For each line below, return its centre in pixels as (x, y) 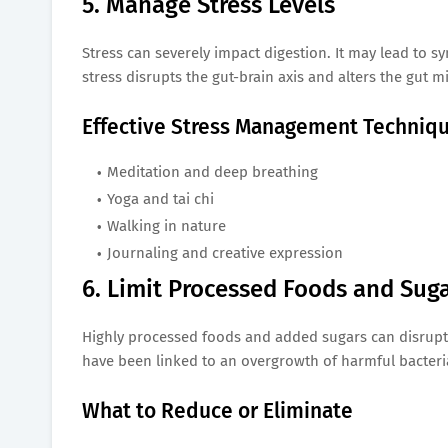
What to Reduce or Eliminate (217, 410)
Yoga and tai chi (160, 198)
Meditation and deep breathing (212, 171)
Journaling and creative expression (225, 252)
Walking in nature (166, 225)
